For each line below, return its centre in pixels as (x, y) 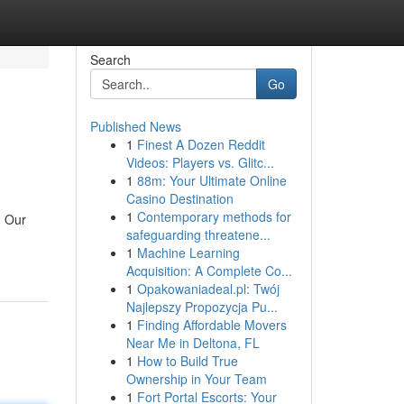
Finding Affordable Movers (211, 325)
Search (110, 60)
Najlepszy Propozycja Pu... (202, 307)
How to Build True (187, 361)
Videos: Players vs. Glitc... (200, 162)
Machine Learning (188, 252)
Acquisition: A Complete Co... (209, 271)
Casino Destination (179, 198)
